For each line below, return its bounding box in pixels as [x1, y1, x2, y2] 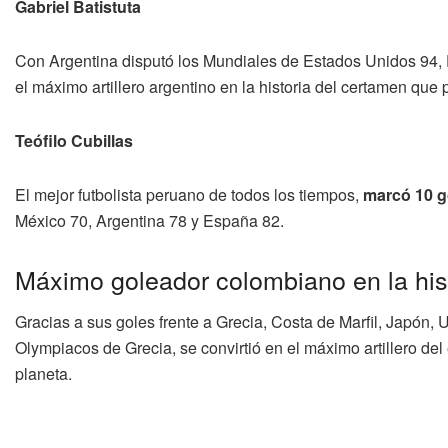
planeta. [15, 362, 72, 386]
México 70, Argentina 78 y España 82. [15, 208, 284, 232]
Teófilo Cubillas [15, 128, 133, 152]
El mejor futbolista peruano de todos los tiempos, [15, 182, 363, 206]
